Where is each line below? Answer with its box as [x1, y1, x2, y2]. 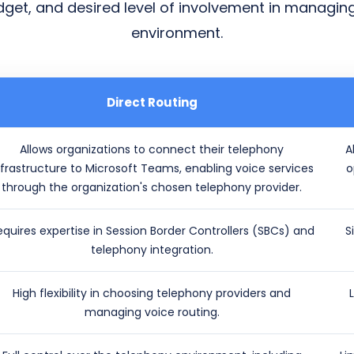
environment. [130, 23, 223, 43]
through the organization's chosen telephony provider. [2, 179, 303, 196]
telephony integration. [90, 242, 213, 258]
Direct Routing [106, 94, 198, 111]
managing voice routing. [84, 304, 220, 321]
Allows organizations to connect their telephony [20, 141, 284, 158]
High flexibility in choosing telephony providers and [13, 285, 292, 302]
